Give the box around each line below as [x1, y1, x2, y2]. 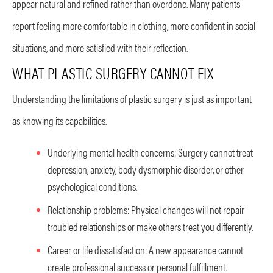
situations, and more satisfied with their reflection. [12, 39, 188, 55]
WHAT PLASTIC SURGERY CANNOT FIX [12, 61, 214, 84]
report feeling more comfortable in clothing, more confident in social [12, 17, 255, 33]
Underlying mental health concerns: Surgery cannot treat [48, 144, 253, 160]
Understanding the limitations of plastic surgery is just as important [12, 90, 252, 106]
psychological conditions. [48, 178, 137, 194]
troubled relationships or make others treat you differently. [48, 218, 253, 234]
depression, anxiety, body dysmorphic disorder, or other [48, 161, 244, 177]
